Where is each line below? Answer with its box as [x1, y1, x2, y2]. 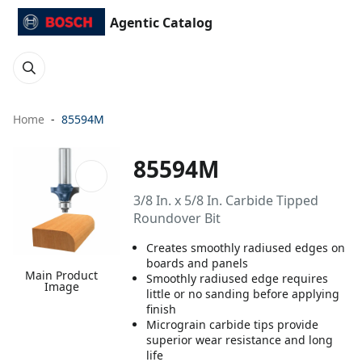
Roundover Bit [133, 209, 221, 227]
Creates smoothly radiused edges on [146, 240, 346, 255]
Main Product [25, 267, 99, 284]
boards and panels [146, 255, 249, 271]
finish [146, 301, 177, 317]
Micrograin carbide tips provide [146, 317, 319, 332]
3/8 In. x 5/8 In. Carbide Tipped [133, 192, 319, 209]
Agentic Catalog [110, 14, 213, 32]
